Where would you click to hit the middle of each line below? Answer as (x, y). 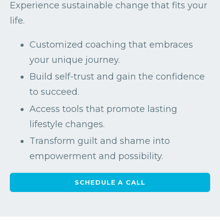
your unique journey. (75, 60)
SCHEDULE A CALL (110, 183)
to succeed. (54, 92)
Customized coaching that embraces (111, 44)
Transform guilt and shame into (100, 141)
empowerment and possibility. (96, 156)
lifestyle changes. (67, 124)
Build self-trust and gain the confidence (117, 77)
